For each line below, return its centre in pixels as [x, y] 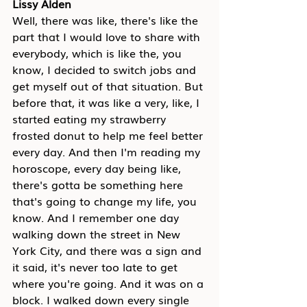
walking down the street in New [98, 234]
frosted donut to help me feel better [109, 135]
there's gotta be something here [99, 184]
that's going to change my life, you [106, 201]
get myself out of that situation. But [109, 86]
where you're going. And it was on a [110, 283]
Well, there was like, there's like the [107, 20]
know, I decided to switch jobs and [106, 69]
